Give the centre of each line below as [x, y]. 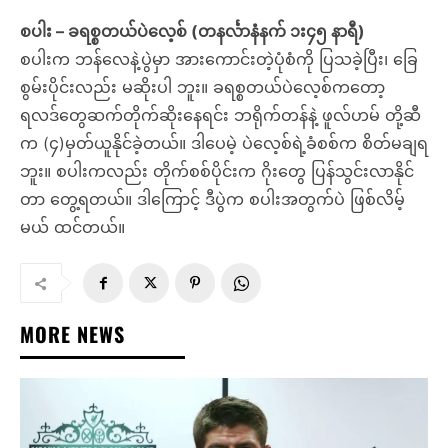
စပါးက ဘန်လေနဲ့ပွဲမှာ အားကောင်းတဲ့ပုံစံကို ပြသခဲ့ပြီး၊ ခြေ [219, 59]
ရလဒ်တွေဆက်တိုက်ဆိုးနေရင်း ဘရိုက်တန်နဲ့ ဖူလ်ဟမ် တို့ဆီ [220, 115]
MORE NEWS [72, 334]
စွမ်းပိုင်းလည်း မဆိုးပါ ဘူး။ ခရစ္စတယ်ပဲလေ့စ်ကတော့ [202, 87]
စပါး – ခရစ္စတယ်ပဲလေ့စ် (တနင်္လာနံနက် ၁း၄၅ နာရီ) [192, 31]
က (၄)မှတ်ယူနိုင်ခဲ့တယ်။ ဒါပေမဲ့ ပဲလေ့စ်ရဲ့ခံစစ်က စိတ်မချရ [224, 143]
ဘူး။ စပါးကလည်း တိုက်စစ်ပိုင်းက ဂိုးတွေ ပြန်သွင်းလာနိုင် [217, 171]
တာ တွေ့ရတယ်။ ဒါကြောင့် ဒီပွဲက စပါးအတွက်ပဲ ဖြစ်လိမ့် [212, 199]
